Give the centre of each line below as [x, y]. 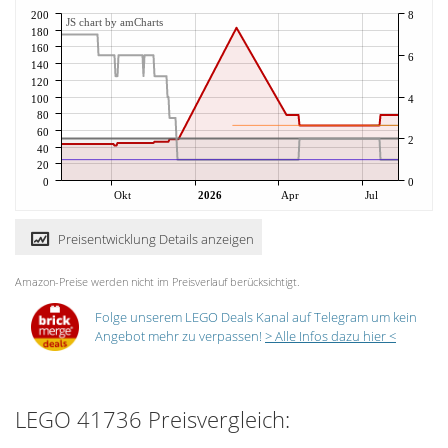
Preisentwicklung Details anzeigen [156, 239]
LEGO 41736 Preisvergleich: [152, 419]
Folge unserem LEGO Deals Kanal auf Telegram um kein [256, 317]
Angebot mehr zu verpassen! [180, 336]
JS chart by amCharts [114, 22]
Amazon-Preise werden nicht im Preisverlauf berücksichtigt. [157, 282]
